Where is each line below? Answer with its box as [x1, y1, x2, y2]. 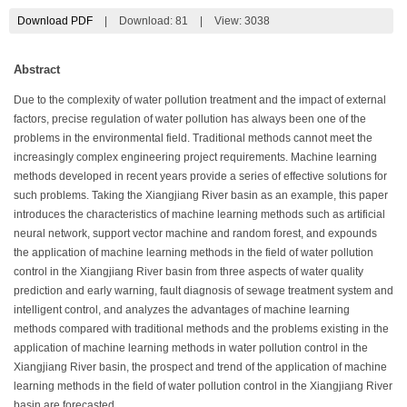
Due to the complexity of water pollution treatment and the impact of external [14, 94, 386, 105]
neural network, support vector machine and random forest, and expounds [14, 227, 377, 239]
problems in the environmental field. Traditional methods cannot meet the [14, 132, 372, 144]
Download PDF [16, 15, 93, 26]
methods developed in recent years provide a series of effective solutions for [14, 170, 387, 182]
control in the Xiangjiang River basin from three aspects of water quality [14, 265, 363, 277]
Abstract [14, 62, 60, 76]
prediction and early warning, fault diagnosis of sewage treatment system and [14, 284, 393, 296]
